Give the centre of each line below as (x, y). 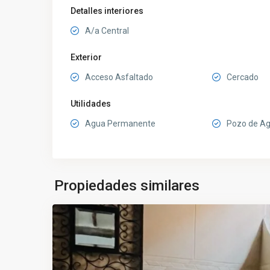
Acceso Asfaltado (119, 77)
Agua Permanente (120, 124)
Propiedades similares (127, 186)
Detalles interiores (107, 11)
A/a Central (107, 31)
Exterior (86, 57)
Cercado (242, 77)
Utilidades (91, 104)
